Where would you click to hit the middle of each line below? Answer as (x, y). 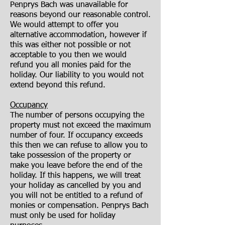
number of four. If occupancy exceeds (76, 136)
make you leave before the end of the (76, 166)
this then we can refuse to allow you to (79, 146)
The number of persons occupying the (77, 116)
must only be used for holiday (63, 216)
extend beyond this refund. (58, 85)
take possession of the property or (71, 156)
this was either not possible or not (70, 45)
